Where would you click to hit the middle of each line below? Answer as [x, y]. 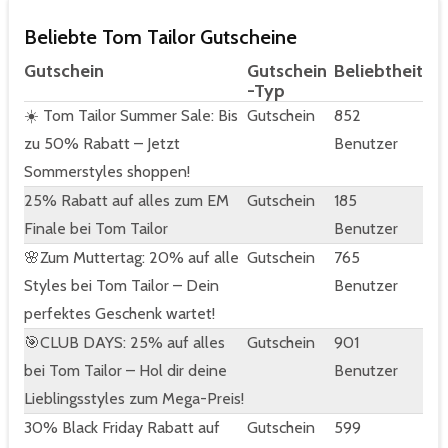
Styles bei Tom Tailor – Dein [121, 286]
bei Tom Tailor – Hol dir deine [125, 371]
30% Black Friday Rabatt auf [122, 428]
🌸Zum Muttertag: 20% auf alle [131, 258]
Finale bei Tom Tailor [96, 229]
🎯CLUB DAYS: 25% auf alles [124, 343]
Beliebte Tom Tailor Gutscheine [160, 37]
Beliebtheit [378, 71]
